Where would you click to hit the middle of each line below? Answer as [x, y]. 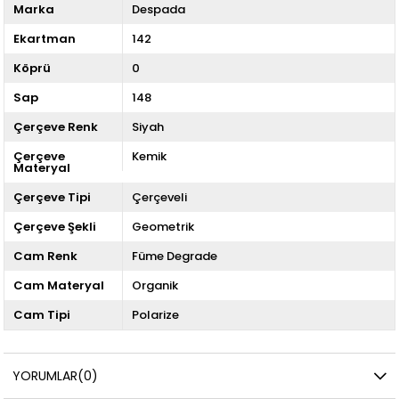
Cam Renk [46, 256]
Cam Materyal [59, 285]
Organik [155, 285]
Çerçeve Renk [56, 126]
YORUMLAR [45, 375]
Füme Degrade [174, 256]
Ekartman [45, 38]
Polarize [155, 314]
